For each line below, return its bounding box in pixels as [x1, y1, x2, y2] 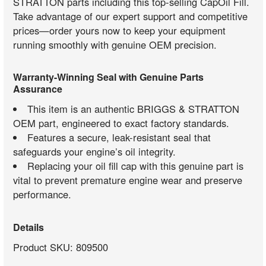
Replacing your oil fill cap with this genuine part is [27, 159, 243, 173]
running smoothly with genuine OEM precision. [13, 37, 217, 52]
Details [13, 220, 45, 234]
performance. [13, 187, 72, 202]
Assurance [13, 82, 63, 96]
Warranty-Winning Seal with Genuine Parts [13, 70, 204, 84]
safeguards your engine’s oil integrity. [13, 144, 176, 159]
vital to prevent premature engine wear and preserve [13, 173, 243, 188]
